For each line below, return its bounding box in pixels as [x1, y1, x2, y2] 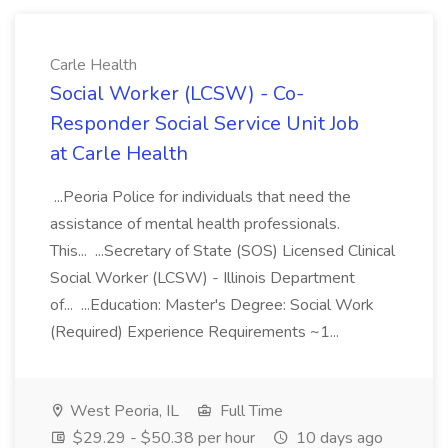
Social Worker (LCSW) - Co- [50, 80, 304, 107]
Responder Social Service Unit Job [50, 110, 359, 137]
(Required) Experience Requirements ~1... [50, 321, 343, 343]
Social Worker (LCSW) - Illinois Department [50, 267, 355, 289]
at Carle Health [50, 140, 188, 167]
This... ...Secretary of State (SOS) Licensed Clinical [50, 240, 395, 262]
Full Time [216, 400, 283, 422]
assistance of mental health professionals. [50, 213, 340, 235]
